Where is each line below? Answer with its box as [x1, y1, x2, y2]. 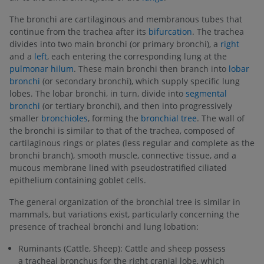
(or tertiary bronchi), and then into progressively [40, 100, 232, 111]
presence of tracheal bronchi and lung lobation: [9, 220, 199, 232]
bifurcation [148, 25, 192, 37]
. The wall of [197, 112, 245, 124]
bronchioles [41, 112, 88, 124]
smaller [9, 112, 41, 124]
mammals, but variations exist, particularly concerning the [9, 208, 239, 220]
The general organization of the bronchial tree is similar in [9, 196, 240, 207]
